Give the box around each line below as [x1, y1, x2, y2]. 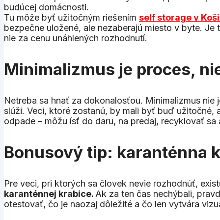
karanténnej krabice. [4, 188, 95, 199]
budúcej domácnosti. [4, 1, 89, 12]
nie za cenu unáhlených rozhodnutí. [4, 32, 147, 43]
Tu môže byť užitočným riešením [4, 12, 139, 23]
